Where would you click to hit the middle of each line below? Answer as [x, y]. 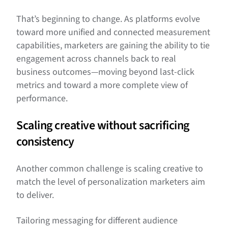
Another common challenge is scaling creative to [110, 169]
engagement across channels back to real [96, 59]
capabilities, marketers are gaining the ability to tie [113, 46]
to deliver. [35, 195]
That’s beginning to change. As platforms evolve [108, 19]
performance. [42, 99]
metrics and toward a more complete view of [102, 85]
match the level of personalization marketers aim [111, 182]
